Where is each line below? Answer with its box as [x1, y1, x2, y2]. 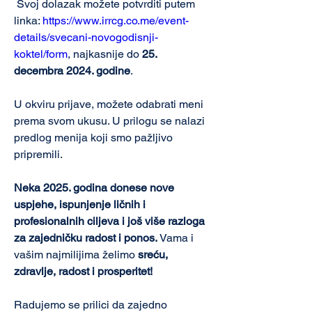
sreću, [138, 248, 171, 261]
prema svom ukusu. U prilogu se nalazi [14, 114, 208, 127]
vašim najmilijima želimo [14, 248, 138, 261]
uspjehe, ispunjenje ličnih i [14, 198, 148, 211]
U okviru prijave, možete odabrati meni [14, 97, 206, 111]
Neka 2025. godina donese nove [14, 181, 177, 194]
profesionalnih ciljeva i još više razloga [14, 214, 208, 228]
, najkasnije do [68, 47, 142, 61]
